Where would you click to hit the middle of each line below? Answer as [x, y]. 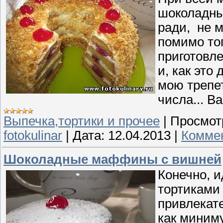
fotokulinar [33, 135]
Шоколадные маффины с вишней [112, 159]
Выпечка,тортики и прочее [82, 121]
